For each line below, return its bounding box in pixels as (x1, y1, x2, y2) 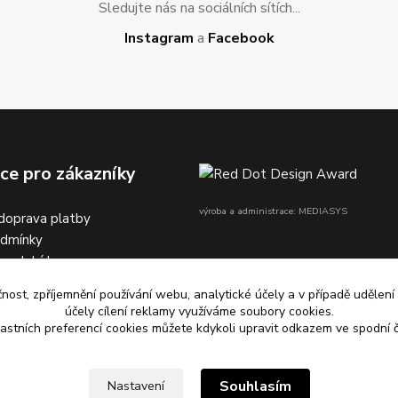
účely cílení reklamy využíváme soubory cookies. (64, 303, 334, 320)
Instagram (123, 28, 194, 48)
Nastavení (107, 378, 164, 394)
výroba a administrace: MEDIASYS (199, 204, 347, 219)
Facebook (207, 28, 275, 48)
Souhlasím (219, 377, 291, 396)
